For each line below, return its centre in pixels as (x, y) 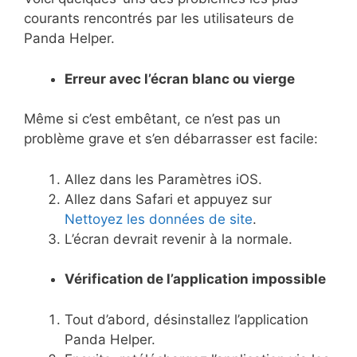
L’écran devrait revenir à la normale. (178, 239)
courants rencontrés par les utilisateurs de (159, 19)
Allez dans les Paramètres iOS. (163, 179)
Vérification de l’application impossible (195, 279)
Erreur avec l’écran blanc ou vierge (180, 78)
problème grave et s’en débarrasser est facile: (171, 139)
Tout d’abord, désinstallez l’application (186, 319)
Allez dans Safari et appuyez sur (168, 199)
